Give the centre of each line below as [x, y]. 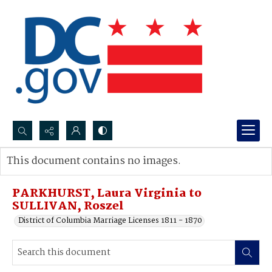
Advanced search [50, 173]
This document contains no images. [94, 161]
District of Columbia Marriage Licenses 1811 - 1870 [110, 221]
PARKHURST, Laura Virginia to [107, 194]
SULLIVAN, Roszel [68, 206]
